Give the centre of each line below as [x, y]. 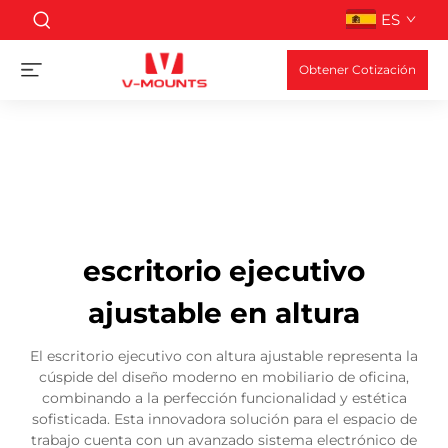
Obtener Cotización [357, 69]
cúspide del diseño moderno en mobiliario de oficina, [224, 377]
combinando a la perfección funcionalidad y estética [224, 398]
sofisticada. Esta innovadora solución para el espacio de [224, 419]
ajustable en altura [224, 313]
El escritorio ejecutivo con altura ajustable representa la [224, 356]
